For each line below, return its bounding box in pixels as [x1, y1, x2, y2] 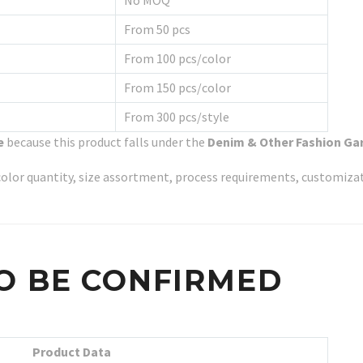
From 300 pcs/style [124, 109, 229, 126]
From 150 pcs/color [124, 79, 231, 96]
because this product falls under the [4, 134, 207, 151]
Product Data [32, 344, 111, 361]
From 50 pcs [124, 21, 190, 38]
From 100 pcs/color [124, 50, 231, 67]
